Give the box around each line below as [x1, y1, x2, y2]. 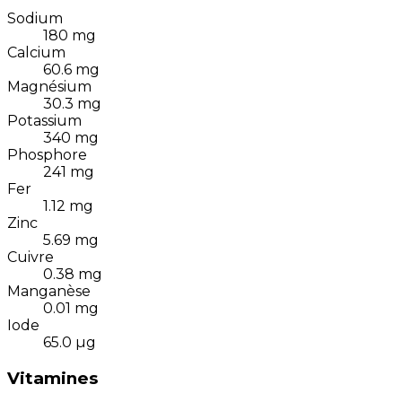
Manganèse [7, 283, 91, 301]
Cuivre [7, 249, 54, 267]
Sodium [7, 10, 63, 28]
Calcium [7, 44, 66, 62]
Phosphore [7, 146, 87, 164]
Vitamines [7, 368, 98, 389]
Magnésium [7, 78, 92, 96]
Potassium [7, 112, 82, 130]
